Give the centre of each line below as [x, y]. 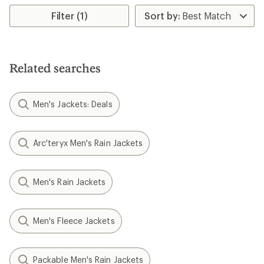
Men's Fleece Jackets [74, 221]
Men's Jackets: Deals [73, 104]
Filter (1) [69, 16]
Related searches [55, 68]
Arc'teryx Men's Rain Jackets [88, 143]
